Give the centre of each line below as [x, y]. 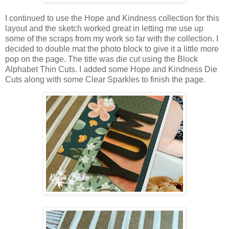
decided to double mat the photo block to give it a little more [112, 49]
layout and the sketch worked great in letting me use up [104, 28]
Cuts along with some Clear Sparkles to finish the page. [105, 79]
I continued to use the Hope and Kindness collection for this [112, 18]
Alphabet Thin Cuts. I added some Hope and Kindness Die [111, 69]
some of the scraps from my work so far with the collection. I [112, 38]
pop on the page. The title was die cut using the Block [101, 59]
